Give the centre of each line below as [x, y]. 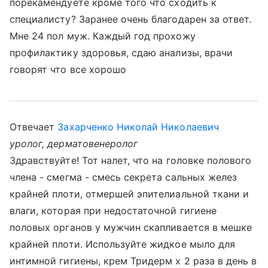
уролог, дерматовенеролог [74, 144]
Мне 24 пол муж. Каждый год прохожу [103, 36]
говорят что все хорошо [68, 69]
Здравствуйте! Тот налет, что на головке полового [131, 160]
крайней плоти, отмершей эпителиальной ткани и [130, 194]
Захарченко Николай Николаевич [138, 127]
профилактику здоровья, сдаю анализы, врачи [121, 53]
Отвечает [34, 127]
